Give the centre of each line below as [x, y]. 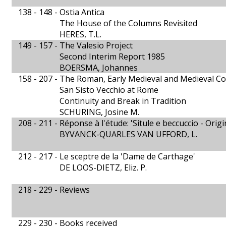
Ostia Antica [82, 12]
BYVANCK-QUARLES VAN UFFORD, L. [128, 134]
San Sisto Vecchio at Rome [109, 90]
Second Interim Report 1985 [112, 56]
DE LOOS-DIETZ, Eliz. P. [103, 167]
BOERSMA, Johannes [99, 68]
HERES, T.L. [80, 34]
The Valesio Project [96, 45]
